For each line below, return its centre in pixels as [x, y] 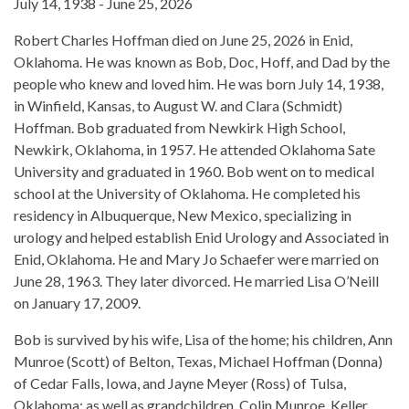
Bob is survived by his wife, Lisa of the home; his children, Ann [203, 340]
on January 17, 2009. [77, 303]
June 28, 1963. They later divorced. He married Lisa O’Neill [196, 281]
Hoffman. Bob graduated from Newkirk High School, [179, 128]
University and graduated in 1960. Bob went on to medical [194, 172]
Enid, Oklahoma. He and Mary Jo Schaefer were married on [196, 259]
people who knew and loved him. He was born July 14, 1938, [199, 84]
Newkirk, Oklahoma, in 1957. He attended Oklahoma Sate [194, 150]
